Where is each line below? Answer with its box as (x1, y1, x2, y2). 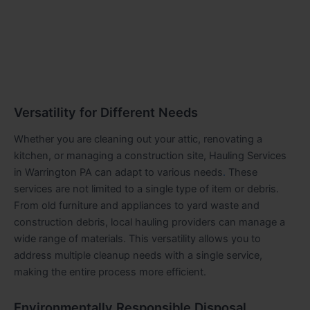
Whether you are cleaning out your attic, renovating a (14, 133, 262, 146)
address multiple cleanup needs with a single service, (14, 249, 262, 262)
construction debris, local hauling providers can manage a (14, 216, 285, 229)
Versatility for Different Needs (14, 104, 198, 120)
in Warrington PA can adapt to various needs (14, 166, 223, 179)
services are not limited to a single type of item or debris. (14, 183, 279, 196)
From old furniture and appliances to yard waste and (14, 199, 259, 212)
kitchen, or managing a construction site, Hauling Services (14, 149, 286, 163)
